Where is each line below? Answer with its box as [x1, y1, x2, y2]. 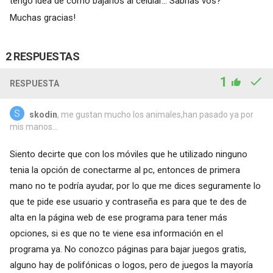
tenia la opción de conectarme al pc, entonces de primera [9, 164, 240, 175]
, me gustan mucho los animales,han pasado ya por [57, 109, 253, 119]
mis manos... [9, 121, 58, 132]
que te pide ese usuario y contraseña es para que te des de [9, 196, 247, 207]
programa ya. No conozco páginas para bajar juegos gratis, [9, 243, 246, 255]
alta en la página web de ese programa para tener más [9, 211, 227, 223]
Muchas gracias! [9, 12, 76, 23]
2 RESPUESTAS [5, 49, 79, 63]
